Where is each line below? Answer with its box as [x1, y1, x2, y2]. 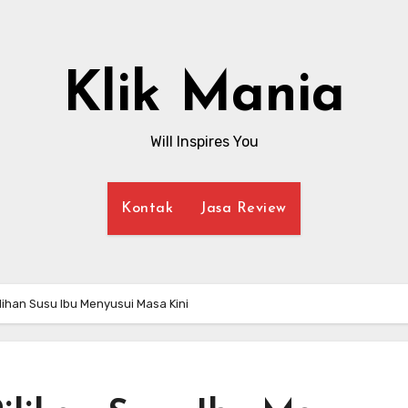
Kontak [121, 201, 174, 216]
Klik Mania [63, 69, 345, 124]
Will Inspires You [149, 133, 259, 150]
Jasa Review [200, 201, 287, 216]
